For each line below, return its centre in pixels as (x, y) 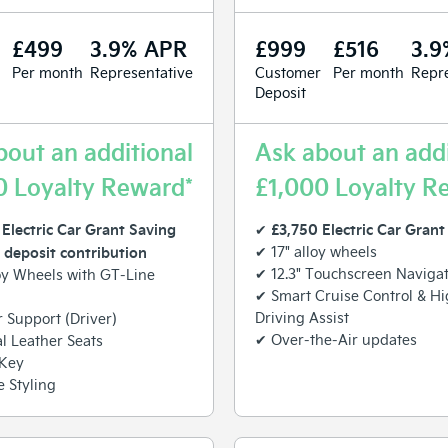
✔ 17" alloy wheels (316, 251)
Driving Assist (302, 317)
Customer (288, 72)
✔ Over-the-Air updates (336, 339)
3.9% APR (138, 47)
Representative (141, 72)
